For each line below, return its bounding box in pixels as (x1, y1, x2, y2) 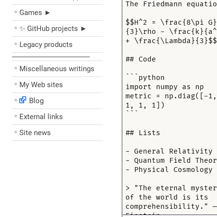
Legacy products (19, 40, 73, 49)
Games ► (19, 8, 51, 17)
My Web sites (19, 80, 63, 89)
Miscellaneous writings (19, 64, 94, 73)
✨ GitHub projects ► (19, 24, 87, 33)
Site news (19, 128, 51, 137)
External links (19, 112, 63, 121)
